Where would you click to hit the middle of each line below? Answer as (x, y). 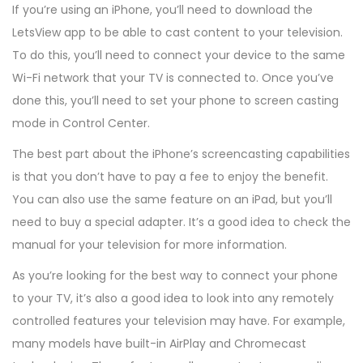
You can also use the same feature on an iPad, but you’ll (172, 199)
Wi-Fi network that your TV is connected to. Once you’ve (173, 77)
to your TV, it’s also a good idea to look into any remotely (173, 298)
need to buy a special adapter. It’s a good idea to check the (181, 222)
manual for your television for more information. (149, 244)
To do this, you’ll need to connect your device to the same (179, 55)
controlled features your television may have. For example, (179, 320)
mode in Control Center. (81, 123)
